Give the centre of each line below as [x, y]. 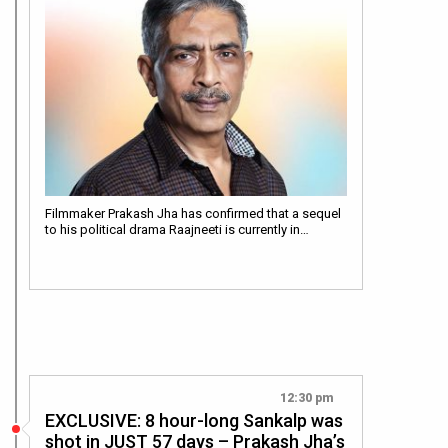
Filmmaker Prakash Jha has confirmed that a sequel [193, 214]
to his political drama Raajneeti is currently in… [177, 230]
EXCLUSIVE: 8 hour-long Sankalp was [194, 421]
